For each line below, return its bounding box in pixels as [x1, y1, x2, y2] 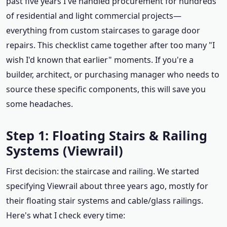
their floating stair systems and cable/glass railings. [6, 195, 203, 206]
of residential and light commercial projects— [6, 10, 181, 21]
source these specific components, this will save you [6, 84, 206, 95]
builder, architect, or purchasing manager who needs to [6, 69, 219, 80]
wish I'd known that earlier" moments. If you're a [6, 54, 194, 65]
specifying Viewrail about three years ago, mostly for [6, 180, 208, 192]
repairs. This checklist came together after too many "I [6, 40, 215, 51]
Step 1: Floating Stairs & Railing [6, 127, 207, 144]
